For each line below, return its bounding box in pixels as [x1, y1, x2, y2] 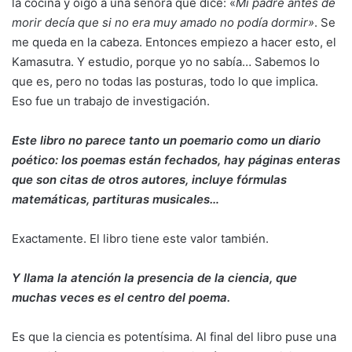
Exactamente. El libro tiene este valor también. [12, 231, 269, 246]
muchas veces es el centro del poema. [12, 290, 230, 305]
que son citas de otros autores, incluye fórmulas [12, 172, 287, 187]
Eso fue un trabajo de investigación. [12, 93, 210, 108]
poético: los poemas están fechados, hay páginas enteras [12, 152, 340, 167]
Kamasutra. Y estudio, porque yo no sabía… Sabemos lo [12, 54, 320, 69]
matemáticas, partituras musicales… [12, 192, 219, 207]
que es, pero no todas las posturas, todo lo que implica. [12, 74, 318, 89]
